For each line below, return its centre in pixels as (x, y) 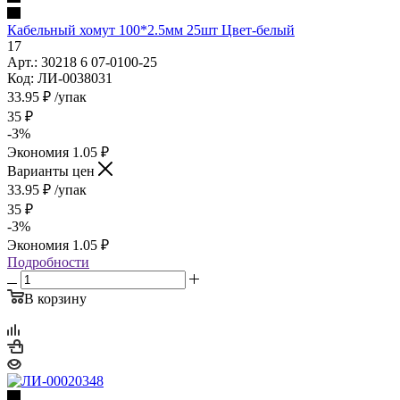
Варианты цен (53, 171)
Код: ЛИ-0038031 (60, 78)
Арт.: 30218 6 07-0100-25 (82, 62)
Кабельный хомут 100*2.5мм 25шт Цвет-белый (151, 29)
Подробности (48, 262)
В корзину (55, 298)
